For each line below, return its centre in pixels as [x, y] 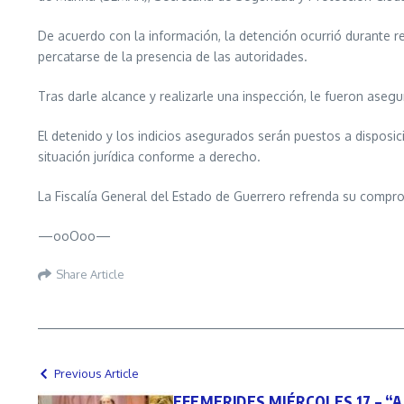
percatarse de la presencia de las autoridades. [173, 57]
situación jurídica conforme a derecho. [149, 157]
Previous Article [96, 374]
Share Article [90, 274]
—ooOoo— [74, 236]
